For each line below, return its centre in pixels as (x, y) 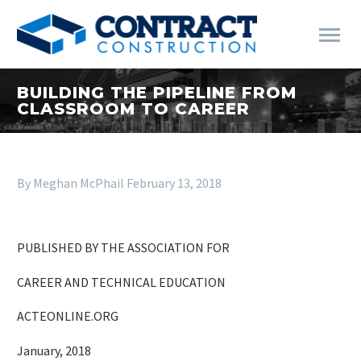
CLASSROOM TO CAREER (133, 109)
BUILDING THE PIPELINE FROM (157, 93)
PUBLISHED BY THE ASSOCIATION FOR (123, 247)
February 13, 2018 (174, 183)
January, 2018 (54, 350)
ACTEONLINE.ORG (68, 316)
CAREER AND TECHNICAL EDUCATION (121, 282)
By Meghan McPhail (71, 183)
